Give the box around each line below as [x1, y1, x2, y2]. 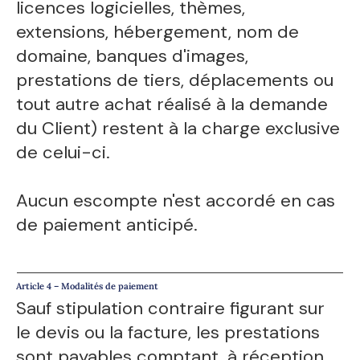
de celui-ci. [16, 140, 111, 164]
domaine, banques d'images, [16, 43, 249, 67]
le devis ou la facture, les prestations [16, 321, 321, 345]
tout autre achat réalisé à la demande [16, 92, 329, 116]
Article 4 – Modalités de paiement [16, 280, 159, 292]
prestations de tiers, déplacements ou [16, 67, 334, 92]
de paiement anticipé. [16, 212, 198, 236]
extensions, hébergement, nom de [16, 19, 300, 43]
